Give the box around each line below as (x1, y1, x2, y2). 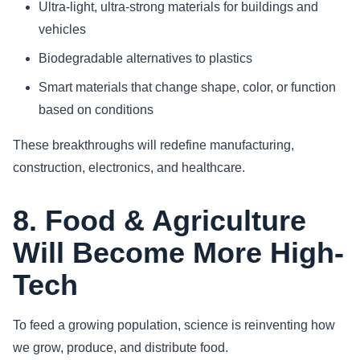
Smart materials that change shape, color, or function (39, 80, 336, 94)
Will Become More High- (13, 235, 344, 269)
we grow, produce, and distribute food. (13, 340, 228, 354)
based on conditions (39, 102, 153, 117)
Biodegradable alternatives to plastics (39, 51, 252, 65)
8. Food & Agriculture (13, 203, 306, 237)
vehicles (39, 22, 86, 36)
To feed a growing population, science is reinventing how (13, 317, 335, 332)
